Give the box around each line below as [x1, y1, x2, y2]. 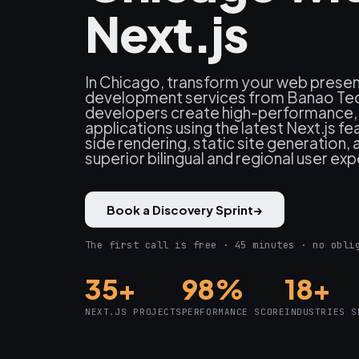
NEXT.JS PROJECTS [85, 306, 182, 318]
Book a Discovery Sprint [107, 202, 253, 218]
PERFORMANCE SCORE [181, 306, 285, 318]
